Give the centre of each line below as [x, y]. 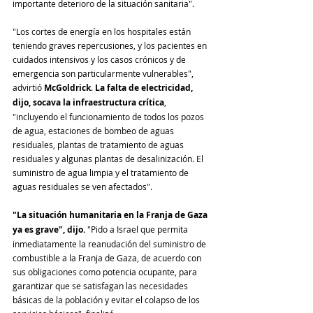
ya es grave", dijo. [50, 229]
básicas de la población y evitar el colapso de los [107, 299]
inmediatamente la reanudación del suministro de [110, 243]
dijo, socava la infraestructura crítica [88, 102]
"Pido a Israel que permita [139, 229]
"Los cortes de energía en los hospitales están [103, 31]
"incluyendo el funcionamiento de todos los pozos [109, 116]
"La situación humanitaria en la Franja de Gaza [111, 214]
